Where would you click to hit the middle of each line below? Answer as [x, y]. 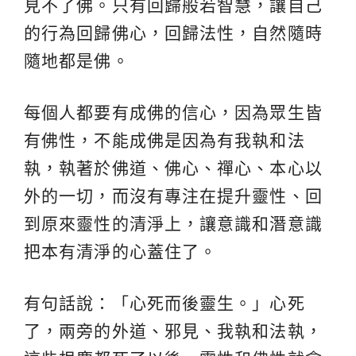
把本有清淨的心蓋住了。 [121, 251]
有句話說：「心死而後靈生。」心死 [164, 303]
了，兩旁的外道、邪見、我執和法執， [173, 331]
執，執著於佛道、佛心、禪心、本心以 [173, 168]
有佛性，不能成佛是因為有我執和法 [164, 140]
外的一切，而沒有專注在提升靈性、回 [173, 195]
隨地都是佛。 [77, 60]
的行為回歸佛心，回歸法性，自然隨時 [173, 33]
